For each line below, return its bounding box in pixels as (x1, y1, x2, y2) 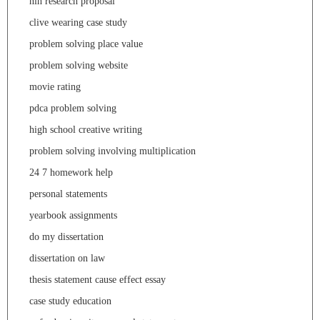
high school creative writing (29, 124, 142, 135)
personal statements (29, 188, 107, 199)
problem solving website (29, 59, 128, 71)
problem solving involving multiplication (29, 145, 196, 156)
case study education (29, 295, 111, 306)
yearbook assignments (29, 209, 117, 221)
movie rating (29, 81, 81, 92)
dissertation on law (29, 252, 105, 264)
